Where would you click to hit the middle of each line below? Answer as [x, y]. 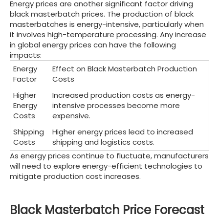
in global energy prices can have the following [93, 44]
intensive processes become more [116, 105]
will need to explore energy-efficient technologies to [106, 166]
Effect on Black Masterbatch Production [125, 68]
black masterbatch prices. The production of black [102, 14]
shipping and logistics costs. [104, 142]
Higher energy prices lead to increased [123, 131]
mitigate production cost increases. [75, 176]
